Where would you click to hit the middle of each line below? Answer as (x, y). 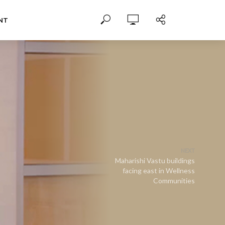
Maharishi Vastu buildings (155, 160)
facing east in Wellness (159, 171)
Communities (174, 181)
